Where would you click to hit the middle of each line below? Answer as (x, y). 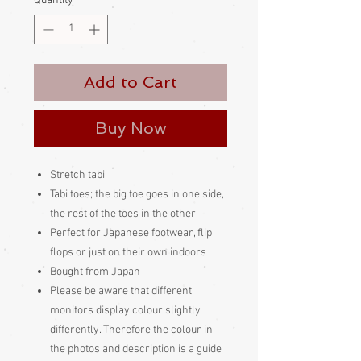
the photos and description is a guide (136, 349)
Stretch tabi (77, 175)
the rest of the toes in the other (123, 214)
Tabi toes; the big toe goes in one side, (137, 194)
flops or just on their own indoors (128, 252)
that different (160, 291)
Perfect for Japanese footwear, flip (131, 233)
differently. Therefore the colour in (131, 330)
